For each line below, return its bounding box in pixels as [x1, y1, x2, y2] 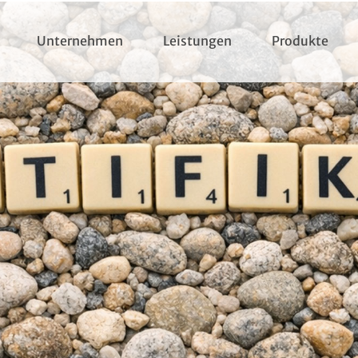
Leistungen [162, 33, 232, 49]
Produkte [271, 33, 328, 49]
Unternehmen [36, 33, 123, 49]
